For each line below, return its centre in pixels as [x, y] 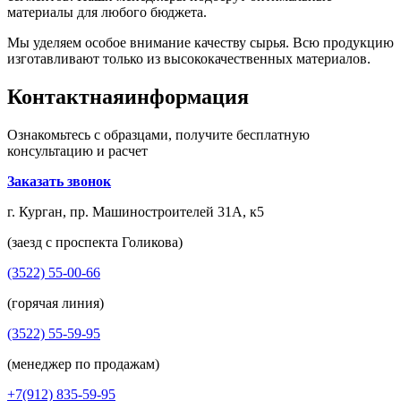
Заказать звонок [59, 181]
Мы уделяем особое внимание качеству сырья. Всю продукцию [200, 42]
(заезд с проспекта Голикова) [95, 242]
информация [187, 96]
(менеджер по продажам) [83, 363]
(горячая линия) [55, 303]
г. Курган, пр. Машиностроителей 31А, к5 [136, 211]
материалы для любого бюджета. [107, 12]
